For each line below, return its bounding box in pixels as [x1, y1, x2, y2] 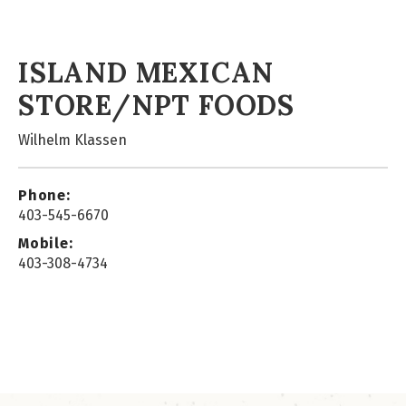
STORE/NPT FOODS [18, 88, 295, 122]
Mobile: [18, 235, 73, 252]
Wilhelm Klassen [18, 131, 127, 149]
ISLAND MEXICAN [18, 55, 275, 90]
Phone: [18, 187, 71, 204]
